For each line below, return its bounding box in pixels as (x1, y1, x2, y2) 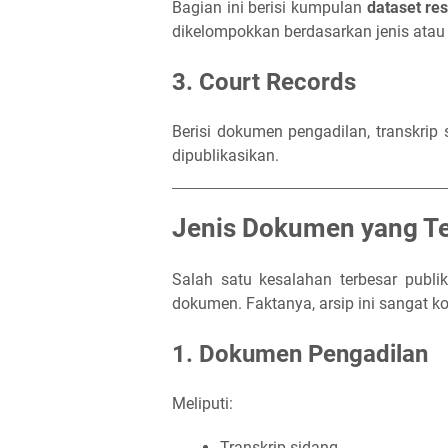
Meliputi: (172, 394, 233, 413)
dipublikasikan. (172, 146, 279, 165)
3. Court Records (172, 68, 356, 96)
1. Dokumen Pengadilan (172, 340, 428, 368)
